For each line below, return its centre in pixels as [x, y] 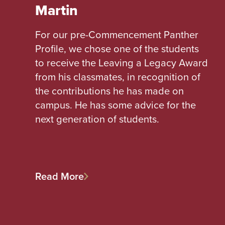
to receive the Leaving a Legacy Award [122, 63]
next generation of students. [97, 119]
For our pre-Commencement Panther [117, 35]
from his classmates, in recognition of [118, 77]
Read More [60, 176]
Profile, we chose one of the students [117, 49]
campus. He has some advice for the [116, 105]
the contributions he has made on [109, 91]
